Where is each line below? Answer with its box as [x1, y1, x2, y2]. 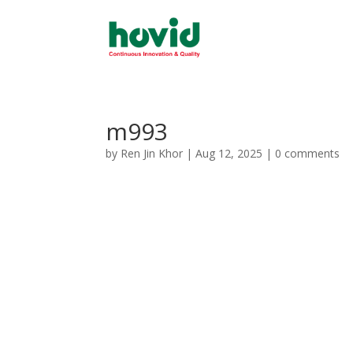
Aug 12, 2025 [195, 146, 263, 161]
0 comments [275, 146, 340, 161]
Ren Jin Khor [121, 146, 184, 161]
